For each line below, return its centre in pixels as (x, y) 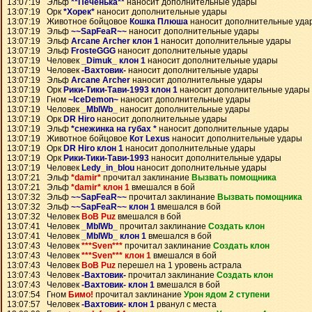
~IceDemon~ (93, 100)
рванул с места (186, 304)
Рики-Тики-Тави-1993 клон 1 (120, 90)
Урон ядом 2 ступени (227, 295)
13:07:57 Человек (44, 304)
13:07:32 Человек (44, 217)
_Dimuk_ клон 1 (114, 61)
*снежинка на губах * (114, 129)
